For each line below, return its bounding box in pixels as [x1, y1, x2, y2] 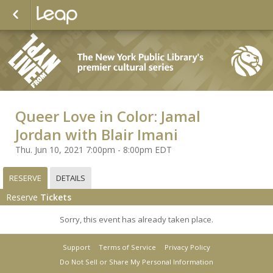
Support [63, 242, 90, 252]
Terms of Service [99, 242, 156, 252]
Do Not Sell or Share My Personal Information [60, 257, 213, 266]
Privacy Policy [165, 242, 210, 252]
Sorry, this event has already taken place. [60, 213, 213, 225]
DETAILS [56, 172, 85, 183]
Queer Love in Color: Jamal [15, 105, 200, 126]
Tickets [40, 191, 71, 203]
